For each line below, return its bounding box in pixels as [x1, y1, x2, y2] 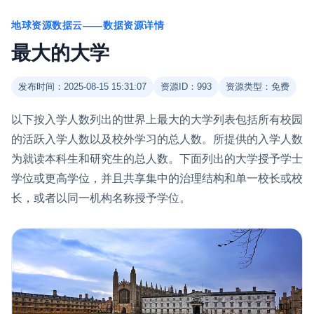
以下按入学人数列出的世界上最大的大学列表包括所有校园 [11, 114, 303, 125]
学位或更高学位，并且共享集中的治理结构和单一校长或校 [11, 172, 303, 184]
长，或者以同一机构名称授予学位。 [11, 192, 191, 204]
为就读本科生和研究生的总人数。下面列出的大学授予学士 [11, 153, 303, 165]
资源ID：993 [161, 81, 212, 92]
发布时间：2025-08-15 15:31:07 [18, 81, 146, 92]
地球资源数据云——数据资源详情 [11, 20, 165, 31]
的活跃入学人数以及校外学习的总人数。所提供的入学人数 [11, 133, 303, 145]
